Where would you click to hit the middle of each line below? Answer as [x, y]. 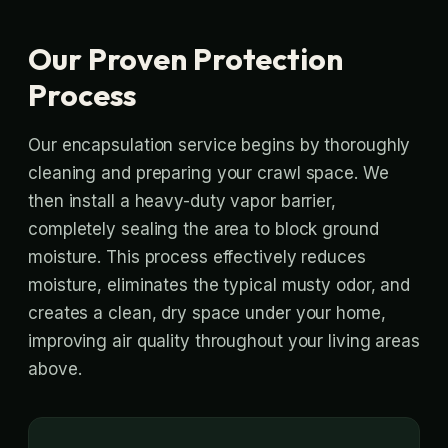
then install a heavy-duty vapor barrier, [182, 201]
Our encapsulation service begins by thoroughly [219, 145]
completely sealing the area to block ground [203, 229]
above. [55, 369]
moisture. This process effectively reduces [197, 257]
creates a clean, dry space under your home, [207, 313]
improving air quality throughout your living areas [224, 341]
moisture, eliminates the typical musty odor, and [219, 285]
